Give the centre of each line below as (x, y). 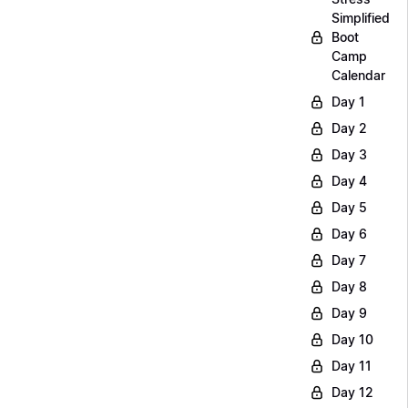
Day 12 (352, 392)
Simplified (361, 18)
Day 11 (352, 366)
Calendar (358, 75)
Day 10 (352, 339)
